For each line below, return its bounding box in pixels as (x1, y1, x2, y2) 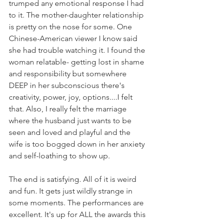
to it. (9, 10, 26, 20)
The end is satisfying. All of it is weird (9, 175, 138, 184)
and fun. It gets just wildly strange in (9, 186, 134, 196)
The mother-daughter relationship (26, 10, 146, 20)
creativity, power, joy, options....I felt (9, 92, 134, 102)
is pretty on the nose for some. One (9, 22, 134, 32)
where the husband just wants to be (9, 116, 133, 126)
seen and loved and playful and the (9, 128, 132, 137)
